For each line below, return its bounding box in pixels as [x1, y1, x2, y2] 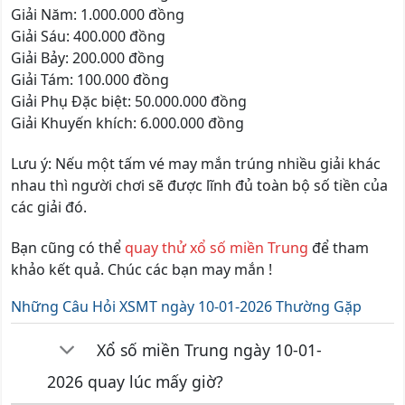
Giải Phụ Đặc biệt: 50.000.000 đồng [11, 91, 247, 112]
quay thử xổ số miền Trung [125, 237, 308, 258]
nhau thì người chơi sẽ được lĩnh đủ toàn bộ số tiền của [11, 174, 388, 195]
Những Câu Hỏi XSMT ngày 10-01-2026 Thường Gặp [11, 297, 362, 317]
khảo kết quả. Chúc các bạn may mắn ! [11, 259, 272, 279]
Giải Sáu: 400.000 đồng [11, 26, 165, 47]
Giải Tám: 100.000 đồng [11, 70, 169, 90]
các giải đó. [11, 196, 87, 217]
